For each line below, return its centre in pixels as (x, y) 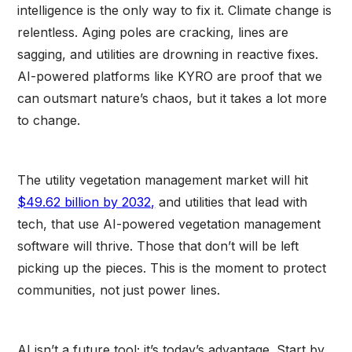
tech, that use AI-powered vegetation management (169, 224)
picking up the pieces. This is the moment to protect (172, 268)
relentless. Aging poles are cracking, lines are (153, 32)
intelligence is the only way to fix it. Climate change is (175, 10)
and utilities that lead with (231, 202)
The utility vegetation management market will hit (163, 180)
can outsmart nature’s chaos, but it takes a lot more (172, 98)
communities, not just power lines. (119, 290)
